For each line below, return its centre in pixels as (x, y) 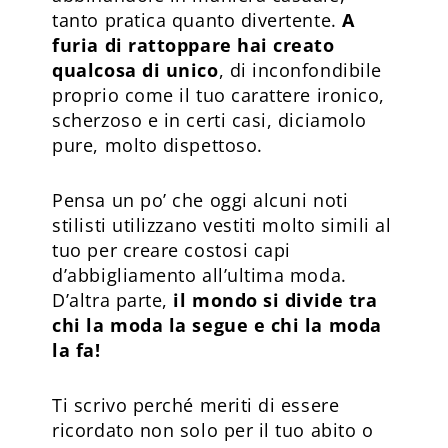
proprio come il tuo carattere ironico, (218, 94)
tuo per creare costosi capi (171, 249)
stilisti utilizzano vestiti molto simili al (222, 224)
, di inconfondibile (300, 69)
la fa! (76, 349)
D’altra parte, (113, 299)
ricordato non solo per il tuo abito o (213, 429)
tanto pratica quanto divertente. (197, 19)
